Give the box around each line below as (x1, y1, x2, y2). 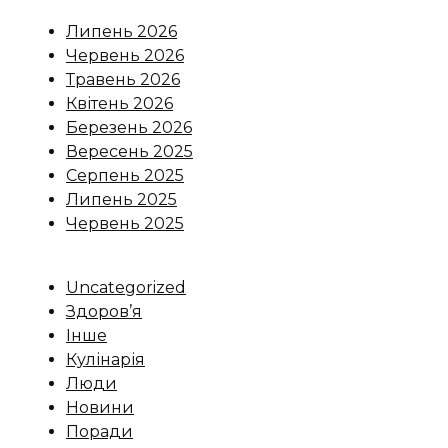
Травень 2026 (66, 70, 180, 90)
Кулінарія (66, 350, 145, 370)
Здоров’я (66, 302, 142, 322)
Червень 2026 (66, 46, 184, 66)
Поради (66, 422, 133, 442)
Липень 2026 (66, 22, 177, 42)
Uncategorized (66, 278, 186, 298)
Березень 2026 (66, 118, 192, 138)
